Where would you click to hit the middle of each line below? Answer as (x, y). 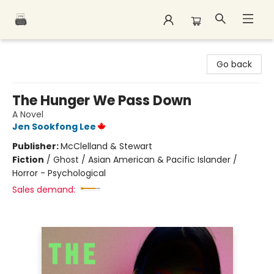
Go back (234, 64)
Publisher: (36, 146)
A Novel (28, 114)
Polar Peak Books (44, 51)
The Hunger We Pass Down (102, 101)
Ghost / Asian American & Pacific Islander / (145, 160)
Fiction (28, 160)
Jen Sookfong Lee (54, 127)
